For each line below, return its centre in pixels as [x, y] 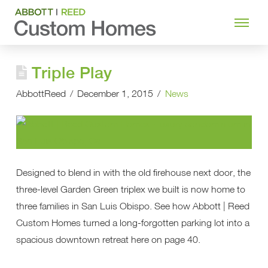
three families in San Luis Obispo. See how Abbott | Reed [133, 206]
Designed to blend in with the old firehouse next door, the [133, 172]
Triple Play [72, 73]
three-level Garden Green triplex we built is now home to [130, 189]
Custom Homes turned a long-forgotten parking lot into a [133, 223]
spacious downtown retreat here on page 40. [108, 239]
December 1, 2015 [115, 93]
